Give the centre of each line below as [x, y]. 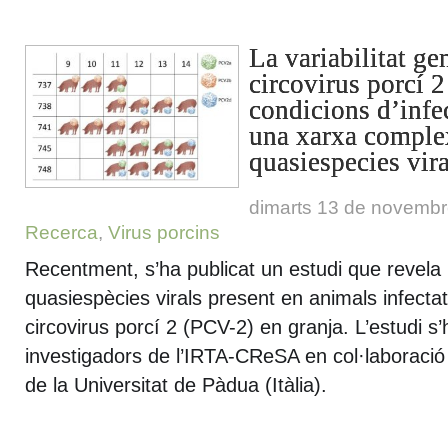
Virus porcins [164, 232]
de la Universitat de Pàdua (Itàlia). [176, 385]
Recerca [61, 232]
